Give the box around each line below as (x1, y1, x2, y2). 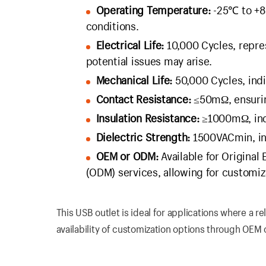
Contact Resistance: (96, 91, 191, 106)
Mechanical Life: (96, 72, 173, 87)
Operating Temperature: (96, 2, 211, 17)
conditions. (85, 18, 139, 33)
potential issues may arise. (85, 53, 213, 68)
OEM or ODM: (96, 148, 159, 163)
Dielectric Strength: (96, 129, 191, 144)
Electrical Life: (96, 37, 164, 52)
